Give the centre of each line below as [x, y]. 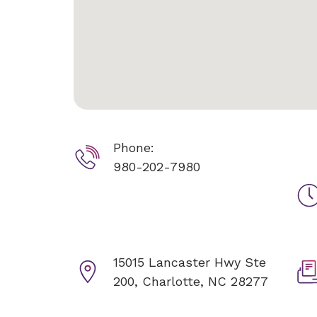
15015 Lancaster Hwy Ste [190, 262]
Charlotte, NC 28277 [205, 281]
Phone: [134, 148]
